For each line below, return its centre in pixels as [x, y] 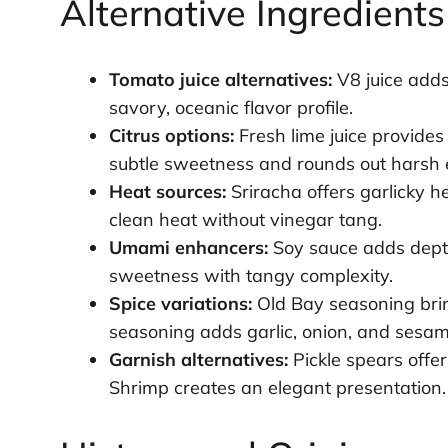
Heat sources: [167, 192]
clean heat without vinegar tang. [245, 220]
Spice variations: [180, 304]
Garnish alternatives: [198, 360]
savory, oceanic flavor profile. [230, 108]
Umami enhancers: [188, 248]
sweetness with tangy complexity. [250, 276]
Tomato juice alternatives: [220, 80]
